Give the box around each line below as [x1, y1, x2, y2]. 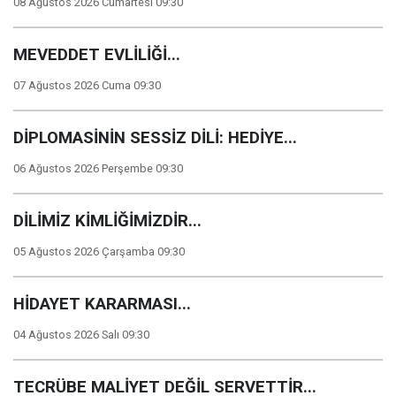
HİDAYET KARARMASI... [13, 294, 191, 314]
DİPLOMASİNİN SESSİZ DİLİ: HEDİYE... [13, 128, 297, 148]
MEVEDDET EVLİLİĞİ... [13, 45, 180, 65]
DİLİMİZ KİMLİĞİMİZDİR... [13, 211, 202, 231]
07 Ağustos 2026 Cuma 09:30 [13, 79, 161, 92]
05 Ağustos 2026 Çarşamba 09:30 [13, 245, 185, 258]
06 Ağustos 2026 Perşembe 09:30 [13, 162, 183, 175]
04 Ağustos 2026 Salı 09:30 [13, 328, 149, 341]
